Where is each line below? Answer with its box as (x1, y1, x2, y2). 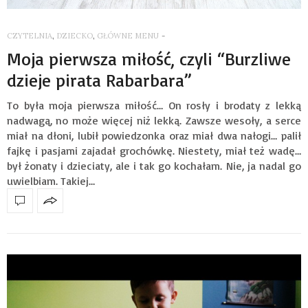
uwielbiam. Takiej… (7, 173, 95, 188)
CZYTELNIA (7, 30, 52, 41)
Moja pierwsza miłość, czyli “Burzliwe (7, 47, 291, 69)
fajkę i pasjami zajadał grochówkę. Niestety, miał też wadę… (7, 143, 301, 157)
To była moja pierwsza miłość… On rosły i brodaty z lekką (7, 98, 301, 112)
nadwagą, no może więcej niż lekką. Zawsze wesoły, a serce (7, 113, 301, 127)
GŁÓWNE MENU (97, 30, 159, 41)
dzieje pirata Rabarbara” (7, 68, 192, 91)
